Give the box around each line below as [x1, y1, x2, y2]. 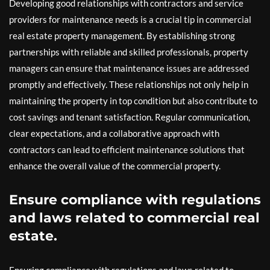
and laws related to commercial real [9, 209, 260, 226]
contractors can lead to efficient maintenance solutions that [9, 143, 245, 155]
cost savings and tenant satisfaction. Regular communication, [9, 111, 250, 122]
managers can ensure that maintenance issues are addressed [9, 62, 249, 74]
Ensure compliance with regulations [9, 191, 261, 208]
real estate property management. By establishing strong [9, 30, 235, 41]
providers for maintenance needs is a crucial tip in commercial [9, 13, 251, 25]
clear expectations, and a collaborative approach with [9, 127, 219, 139]
